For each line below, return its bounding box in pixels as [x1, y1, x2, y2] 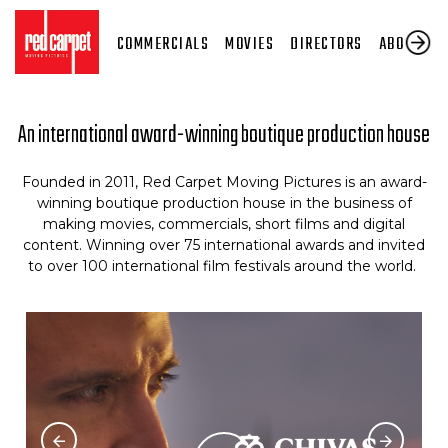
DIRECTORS [290, 31, 363, 58]
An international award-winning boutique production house [18, 117, 430, 154]
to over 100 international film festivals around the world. [28, 257, 420, 275]
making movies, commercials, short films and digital [43, 215, 405, 233]
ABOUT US [378, 31, 444, 58]
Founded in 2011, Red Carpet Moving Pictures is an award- [21, 173, 427, 191]
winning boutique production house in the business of [36, 194, 412, 212]
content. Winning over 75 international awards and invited [23, 236, 425, 254]
